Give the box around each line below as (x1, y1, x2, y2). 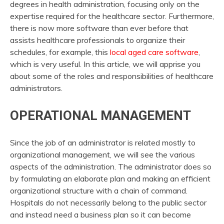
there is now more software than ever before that (10, 23, 188, 33)
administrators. (10, 83, 62, 93)
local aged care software (110, 47, 198, 57)
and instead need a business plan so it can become (10, 209, 191, 219)
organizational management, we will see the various (10, 149, 195, 159)
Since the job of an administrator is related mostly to (10, 137, 195, 147)
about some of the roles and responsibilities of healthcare (10, 71, 213, 81)
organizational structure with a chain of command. (10, 185, 187, 195)
